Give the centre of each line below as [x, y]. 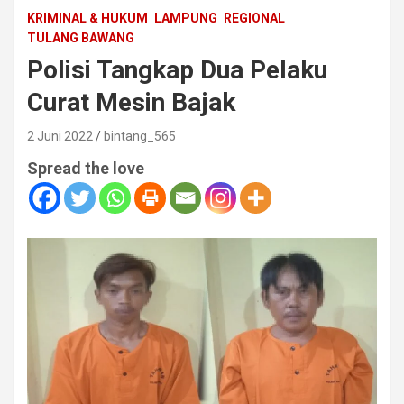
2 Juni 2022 [60, 137]
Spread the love [86, 169]
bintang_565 [140, 137]
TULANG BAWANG [81, 38]
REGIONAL [254, 18]
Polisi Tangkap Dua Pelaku [177, 70]
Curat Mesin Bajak [131, 103]
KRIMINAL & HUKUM [87, 18]
